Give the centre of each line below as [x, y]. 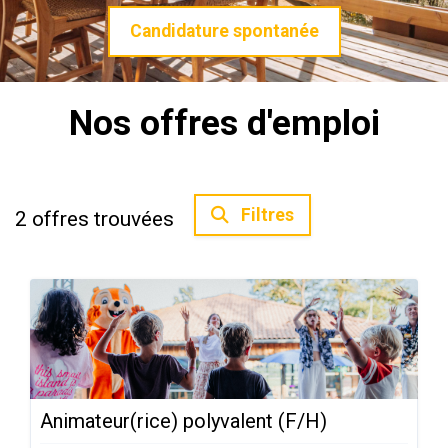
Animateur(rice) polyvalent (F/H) [183, 421]
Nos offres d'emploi [224, 123]
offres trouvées [103, 219]
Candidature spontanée [224, 31]
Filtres [265, 215]
